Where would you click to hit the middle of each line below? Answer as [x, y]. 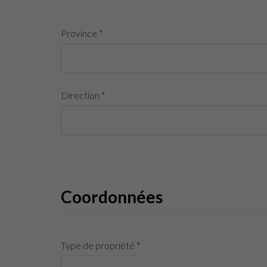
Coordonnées [112, 197]
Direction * [83, 95]
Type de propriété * [101, 245]
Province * [82, 33]
